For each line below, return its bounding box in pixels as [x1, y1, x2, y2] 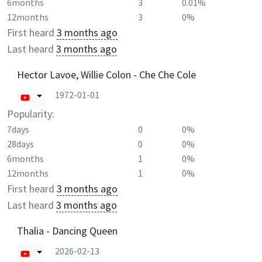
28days [7, 138, 34, 150]
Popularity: [7, 106, 54, 120]
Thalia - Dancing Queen [17, 223, 118, 237]
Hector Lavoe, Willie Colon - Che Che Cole [17, 67, 196, 81]
